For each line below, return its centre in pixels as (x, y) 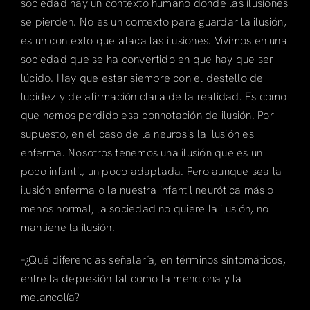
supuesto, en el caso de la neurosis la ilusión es (137, 134)
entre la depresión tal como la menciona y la (131, 278)
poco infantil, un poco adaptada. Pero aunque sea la (151, 171)
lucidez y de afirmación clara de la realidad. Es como (154, 96)
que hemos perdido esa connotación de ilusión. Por (147, 115)
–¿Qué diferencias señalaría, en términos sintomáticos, (153, 259)
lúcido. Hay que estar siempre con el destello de (142, 77)
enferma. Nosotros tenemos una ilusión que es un (142, 152)
